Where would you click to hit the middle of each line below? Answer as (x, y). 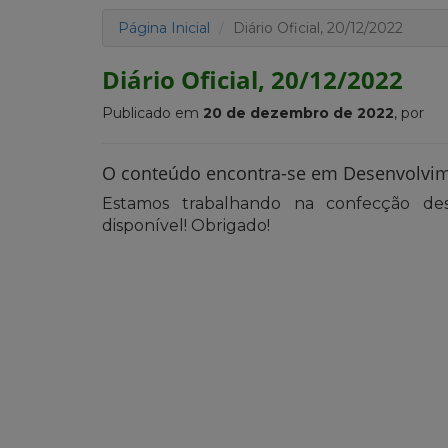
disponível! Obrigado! (186, 225)
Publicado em (152, 112)
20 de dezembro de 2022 (298, 112)
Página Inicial (164, 27)
